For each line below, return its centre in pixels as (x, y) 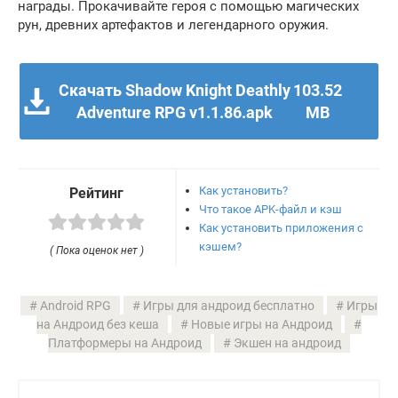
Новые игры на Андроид (262, 325)
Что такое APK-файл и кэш (271, 209)
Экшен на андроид (287, 343)
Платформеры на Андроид (125, 343)
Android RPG (76, 306)
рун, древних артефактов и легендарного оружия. (173, 24)
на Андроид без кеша (98, 325)
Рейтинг (97, 193)
